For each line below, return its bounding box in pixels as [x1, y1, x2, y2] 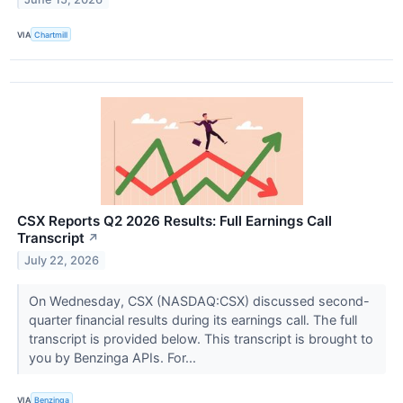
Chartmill [34, 29, 68, 40]
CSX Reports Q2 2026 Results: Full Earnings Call [17, 212, 332, 230]
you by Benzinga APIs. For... [28, 350, 200, 366]
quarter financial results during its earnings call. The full [28, 312, 357, 328]
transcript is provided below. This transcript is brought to [28, 331, 373, 347]
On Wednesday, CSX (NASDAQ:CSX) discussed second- [28, 293, 370, 309]
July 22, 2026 [24, 254, 100, 268]
